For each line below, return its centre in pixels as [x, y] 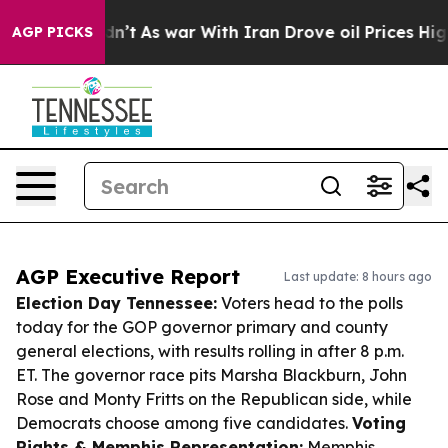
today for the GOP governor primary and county [202, 327]
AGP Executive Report [128, 276]
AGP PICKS [52, 32]
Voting [379, 423]
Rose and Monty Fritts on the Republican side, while [214, 399]
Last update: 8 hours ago [358, 276]
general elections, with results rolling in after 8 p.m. [210, 351]
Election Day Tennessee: [116, 303]
